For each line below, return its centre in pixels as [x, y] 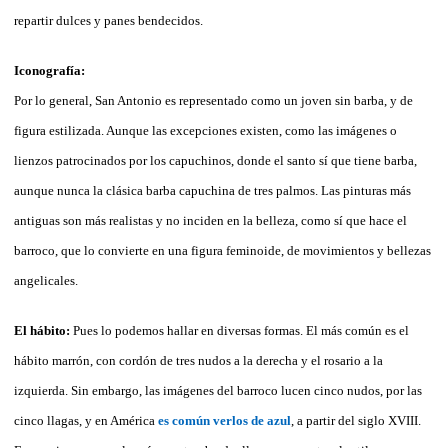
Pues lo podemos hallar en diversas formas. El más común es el [241, 330]
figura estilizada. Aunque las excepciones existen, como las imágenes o [205, 130]
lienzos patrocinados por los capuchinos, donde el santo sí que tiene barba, [215, 160]
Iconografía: [49, 70]
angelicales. [46, 280]
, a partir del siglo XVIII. [356, 420]
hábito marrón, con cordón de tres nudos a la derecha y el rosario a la [198, 360]
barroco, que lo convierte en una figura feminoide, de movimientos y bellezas [222, 250]
